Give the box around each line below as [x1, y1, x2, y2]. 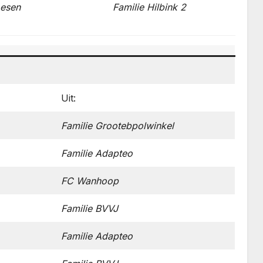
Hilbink [147, 1, 177, 13]
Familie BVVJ [61, 203, 118, 214]
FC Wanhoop [61, 175, 119, 187]
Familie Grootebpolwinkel [61, 120, 174, 131]
